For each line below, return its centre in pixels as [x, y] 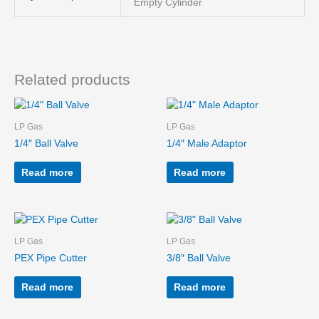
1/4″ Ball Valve [46, 144]
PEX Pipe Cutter [51, 258]
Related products [72, 79]
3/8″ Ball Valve [199, 258]
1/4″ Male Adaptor [207, 144]
